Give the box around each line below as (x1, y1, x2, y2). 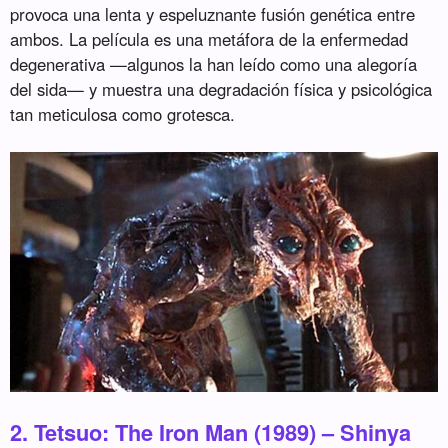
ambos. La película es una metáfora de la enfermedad (10, 27, 409, 52)
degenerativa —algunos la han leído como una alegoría (10, 52, 418, 77)
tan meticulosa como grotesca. (10, 102, 236, 127)
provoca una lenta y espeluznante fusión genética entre (10, 2, 416, 27)
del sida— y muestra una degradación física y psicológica (10, 77, 433, 102)
